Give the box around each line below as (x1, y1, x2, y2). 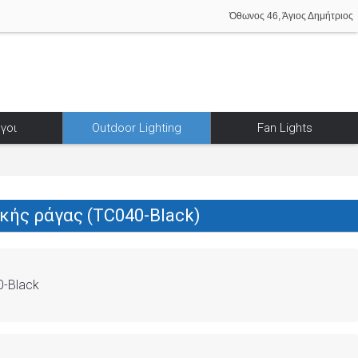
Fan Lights (257, 121, 312, 135)
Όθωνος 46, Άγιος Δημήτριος (229, 10, 353, 22)
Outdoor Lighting (92, 121, 181, 135)
